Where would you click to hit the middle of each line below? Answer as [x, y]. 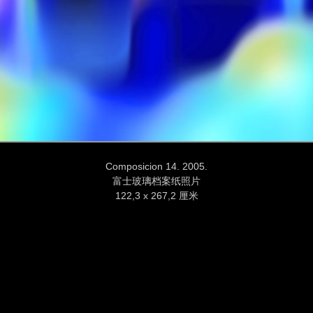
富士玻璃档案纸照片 [156, 181]
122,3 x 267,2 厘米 [156, 196]
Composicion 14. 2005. [156, 167]
